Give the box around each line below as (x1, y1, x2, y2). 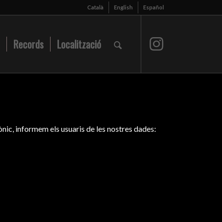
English (113, 4, 133, 10)
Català (87, 4, 104, 10)
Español (143, 4, 164, 10)
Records (13, 37, 44, 52)
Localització (56, 37, 101, 52)
